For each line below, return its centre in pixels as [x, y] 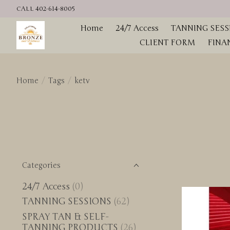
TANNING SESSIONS [67, 202]
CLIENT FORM [167, 42]
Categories [41, 165]
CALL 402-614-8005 [45, 9]
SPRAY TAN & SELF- [65, 217]
